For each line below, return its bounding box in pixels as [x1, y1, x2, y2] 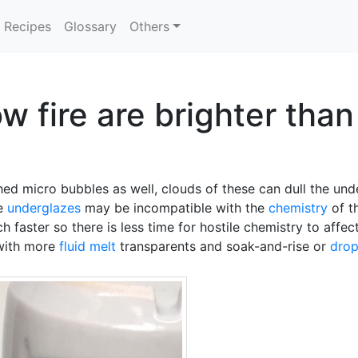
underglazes [7, 200, 81, 216]
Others [129, 18, 170, 34]
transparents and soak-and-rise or [116, 238, 330, 254]
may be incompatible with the [81, 200, 268, 216]
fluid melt [59, 238, 116, 254]
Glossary [64, 18, 117, 34]
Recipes [4, 18, 52, 34]
